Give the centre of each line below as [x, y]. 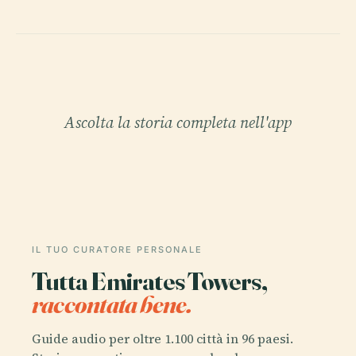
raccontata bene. [112, 304]
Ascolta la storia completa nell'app [178, 122]
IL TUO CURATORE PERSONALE [117, 249]
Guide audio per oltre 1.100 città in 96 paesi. [163, 339]
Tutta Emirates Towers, [149, 281]
